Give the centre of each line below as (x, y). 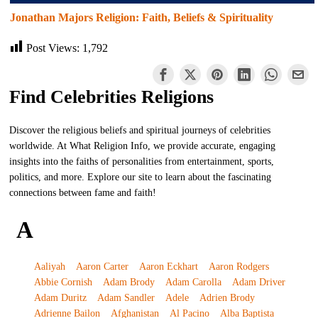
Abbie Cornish (63, 282)
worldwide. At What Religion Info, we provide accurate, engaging (143, 146)
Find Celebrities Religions (112, 97)
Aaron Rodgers (238, 266)
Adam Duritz (60, 297)
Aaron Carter (102, 266)
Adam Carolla (193, 282)
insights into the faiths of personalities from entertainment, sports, (142, 161)
